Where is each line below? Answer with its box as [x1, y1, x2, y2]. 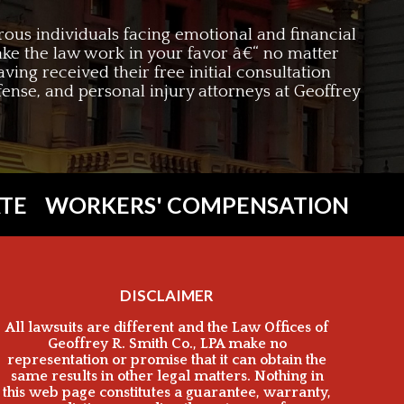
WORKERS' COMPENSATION [44, 190, 349, 218]
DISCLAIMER [120, 285, 215, 305]
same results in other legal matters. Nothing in [10, 367, 324, 384]
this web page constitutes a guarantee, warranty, [3, 383, 332, 400]
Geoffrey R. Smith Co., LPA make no [47, 335, 287, 352]
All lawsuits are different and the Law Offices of [5, 318, 329, 335]
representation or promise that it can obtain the [7, 351, 327, 368]
